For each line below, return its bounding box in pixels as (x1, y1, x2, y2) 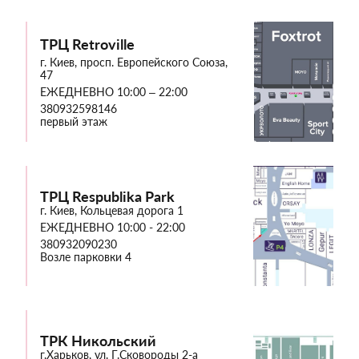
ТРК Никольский (40, 332, 156, 350)
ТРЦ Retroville (40, 34, 135, 53)
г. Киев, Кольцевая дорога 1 (40, 204, 184, 218)
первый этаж (40, 114, 107, 128)
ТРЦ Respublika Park (40, 188, 175, 206)
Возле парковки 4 (40, 250, 131, 264)
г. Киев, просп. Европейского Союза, (40, 54, 228, 69)
